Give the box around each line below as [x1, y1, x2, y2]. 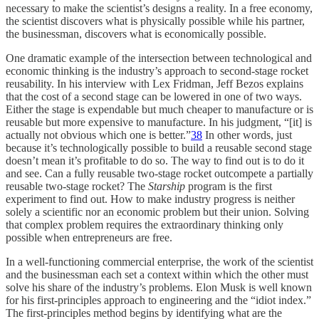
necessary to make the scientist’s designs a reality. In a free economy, [6, 1, 313, 14]
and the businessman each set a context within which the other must [6, 268, 308, 281]
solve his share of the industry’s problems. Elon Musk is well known [6, 281, 312, 293]
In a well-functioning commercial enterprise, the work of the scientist [6, 255, 313, 268]
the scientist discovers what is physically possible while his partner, [6, 14, 305, 27]
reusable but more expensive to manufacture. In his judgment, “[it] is [6, 115, 312, 128]
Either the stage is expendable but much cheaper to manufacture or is [6, 103, 313, 115]
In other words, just [202, 128, 292, 141]
